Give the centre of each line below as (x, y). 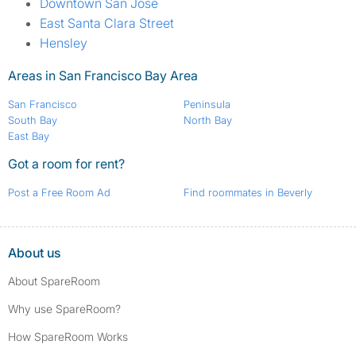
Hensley (64, 43)
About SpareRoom (54, 281)
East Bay (29, 136)
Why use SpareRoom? (64, 309)
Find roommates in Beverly (248, 193)
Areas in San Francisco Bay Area (103, 76)
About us (34, 253)
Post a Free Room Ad (59, 193)
